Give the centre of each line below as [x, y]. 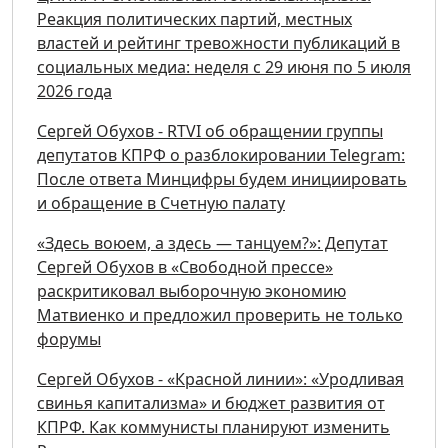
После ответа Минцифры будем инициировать [222, 179]
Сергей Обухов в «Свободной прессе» [185, 267]
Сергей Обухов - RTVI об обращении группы [210, 131]
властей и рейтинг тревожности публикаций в [218, 43]
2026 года [74, 91]
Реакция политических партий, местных [194, 19]
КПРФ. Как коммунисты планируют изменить [213, 427]
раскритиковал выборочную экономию [191, 291]
